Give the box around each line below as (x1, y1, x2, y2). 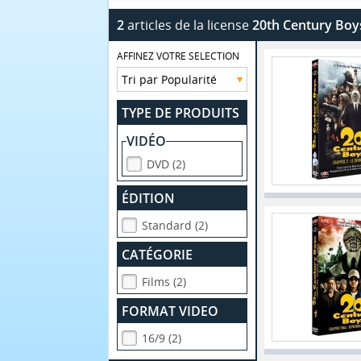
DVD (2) (147, 156, 186, 172)
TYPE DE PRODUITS (122, 104, 240, 122)
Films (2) (142, 274, 187, 289)
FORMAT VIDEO (122, 302, 219, 320)
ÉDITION (122, 189, 176, 207)
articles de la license (123, 16, 252, 35)
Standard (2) (142, 218, 209, 233)
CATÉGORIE (122, 246, 193, 263)
